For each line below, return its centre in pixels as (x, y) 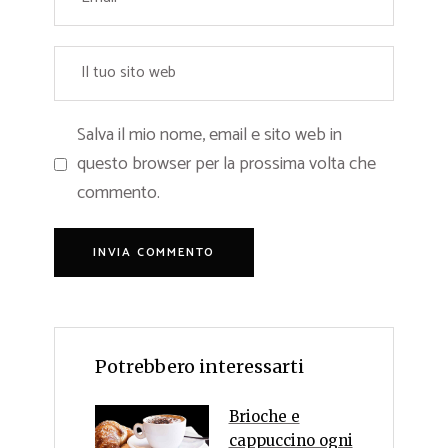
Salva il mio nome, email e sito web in (209, 134)
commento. (118, 192)
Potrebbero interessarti (199, 366)
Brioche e (264, 416)
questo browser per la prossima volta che (226, 163)
